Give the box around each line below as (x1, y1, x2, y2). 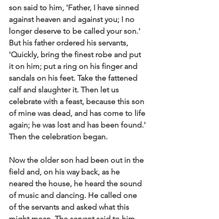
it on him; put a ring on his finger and (9, 61, 139, 71)
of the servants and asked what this (9, 202, 131, 212)
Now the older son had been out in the (9, 155, 146, 165)
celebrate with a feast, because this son (9, 96, 146, 106)
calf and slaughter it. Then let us (9, 85, 121, 94)
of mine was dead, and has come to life (9, 108, 147, 118)
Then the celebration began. (9, 131, 108, 141)
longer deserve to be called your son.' (9, 26, 142, 36)
